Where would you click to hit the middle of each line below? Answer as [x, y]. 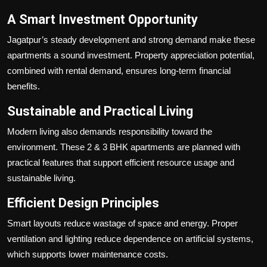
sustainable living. [41, 178]
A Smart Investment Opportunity [103, 19]
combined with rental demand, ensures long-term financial [119, 70]
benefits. [24, 86]
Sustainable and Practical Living [100, 111]
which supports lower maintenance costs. [88, 254]
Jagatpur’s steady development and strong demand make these [131, 39]
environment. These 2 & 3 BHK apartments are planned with [124, 147]
